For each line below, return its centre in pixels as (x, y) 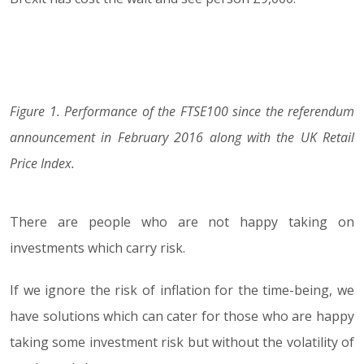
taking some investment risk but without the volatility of (182, 342)
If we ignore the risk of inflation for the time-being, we (182, 290)
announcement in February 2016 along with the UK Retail (182, 137)
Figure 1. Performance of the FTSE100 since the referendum (182, 111)
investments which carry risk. (97, 248)
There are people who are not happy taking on (182, 222)
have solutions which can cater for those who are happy (182, 316)
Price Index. (42, 163)
